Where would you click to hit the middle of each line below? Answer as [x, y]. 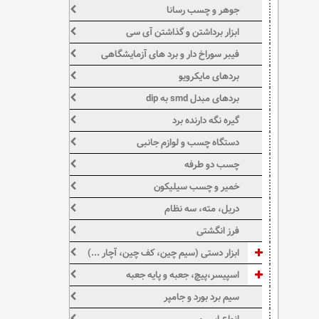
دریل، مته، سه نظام [202, 209]
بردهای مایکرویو [209, 76]
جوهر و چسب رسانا [203, 10]
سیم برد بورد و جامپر [202, 297]
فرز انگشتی [218, 231]
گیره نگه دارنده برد [206, 120]
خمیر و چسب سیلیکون [197, 187]
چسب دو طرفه [212, 164]
